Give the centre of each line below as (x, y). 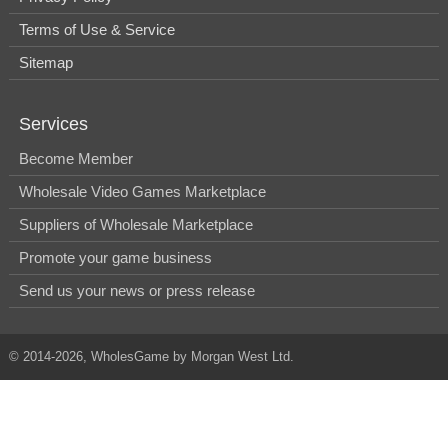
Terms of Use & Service (97, 30)
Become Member (76, 159)
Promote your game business (115, 258)
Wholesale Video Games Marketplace (142, 192)
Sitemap (46, 63)
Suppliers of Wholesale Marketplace (136, 225)
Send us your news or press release (137, 291)
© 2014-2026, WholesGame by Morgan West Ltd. (151, 357)
